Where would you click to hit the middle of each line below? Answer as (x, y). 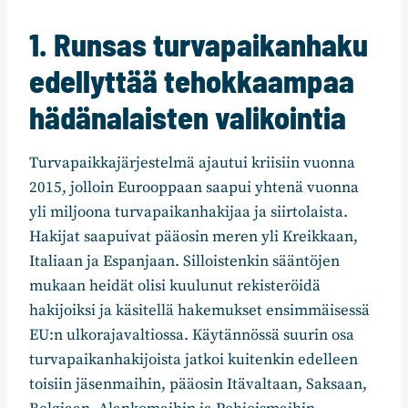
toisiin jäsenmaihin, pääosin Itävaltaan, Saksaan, (198, 385)
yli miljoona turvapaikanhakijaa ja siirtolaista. (189, 213)
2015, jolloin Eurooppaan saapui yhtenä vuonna (194, 188)
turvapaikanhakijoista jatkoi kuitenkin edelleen (194, 360)
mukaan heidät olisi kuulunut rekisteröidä (175, 286)
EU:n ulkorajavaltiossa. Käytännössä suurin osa (192, 336)
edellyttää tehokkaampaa (192, 81)
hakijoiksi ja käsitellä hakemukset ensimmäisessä (199, 311)
